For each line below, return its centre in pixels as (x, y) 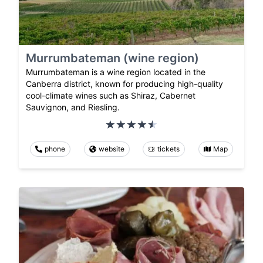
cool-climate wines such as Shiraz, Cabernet (111, 95)
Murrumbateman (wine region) (112, 58)
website (111, 149)
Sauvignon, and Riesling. (73, 107)
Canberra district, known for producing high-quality (124, 83)
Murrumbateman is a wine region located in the (116, 72)
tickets (169, 149)
